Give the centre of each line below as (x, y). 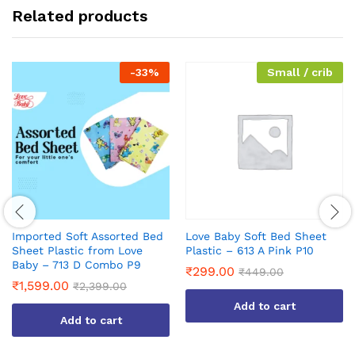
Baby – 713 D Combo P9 (76, 265)
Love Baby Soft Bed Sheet (256, 237)
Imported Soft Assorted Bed (88, 237)
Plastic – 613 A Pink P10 (250, 251)
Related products (80, 16)
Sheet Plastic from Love (77, 251)
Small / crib (300, 73)
